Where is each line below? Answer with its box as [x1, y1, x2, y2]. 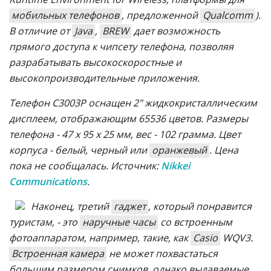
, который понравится [148, 199, 252, 213]
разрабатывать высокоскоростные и [9, 55, 181, 69]
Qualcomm [203, 8, 253, 22]
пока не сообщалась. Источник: [9, 158, 161, 172]
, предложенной [122, 8, 200, 22]
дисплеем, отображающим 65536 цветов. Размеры [9, 111, 248, 125]
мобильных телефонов [11, 8, 119, 22]
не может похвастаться [106, 246, 218, 260]
